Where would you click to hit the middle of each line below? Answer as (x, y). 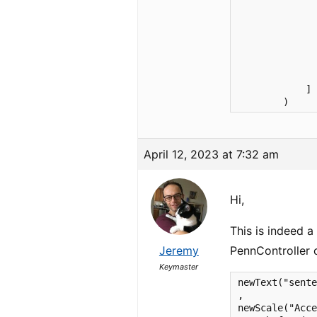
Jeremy (179, 250)
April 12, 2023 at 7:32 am (212, 154)
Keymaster (179, 267)
